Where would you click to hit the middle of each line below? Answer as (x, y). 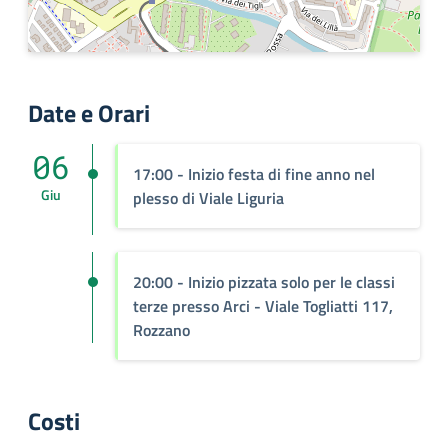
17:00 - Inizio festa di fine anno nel (254, 173)
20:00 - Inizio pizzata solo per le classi (264, 281)
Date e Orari (89, 112)
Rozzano (161, 329)
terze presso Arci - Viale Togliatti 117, (263, 305)
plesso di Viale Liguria (208, 197)
